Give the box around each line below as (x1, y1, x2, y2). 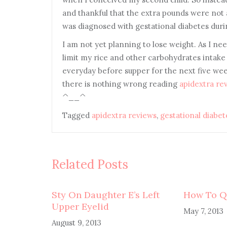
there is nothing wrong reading (62, 79, 179, 89)
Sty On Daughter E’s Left (52, 189, 160, 201)
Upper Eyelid (52, 201, 109, 212)
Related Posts (52, 157, 128, 172)
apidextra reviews (92, 110, 157, 120)
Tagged (62, 110, 92, 120)
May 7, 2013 (183, 206, 223, 216)
